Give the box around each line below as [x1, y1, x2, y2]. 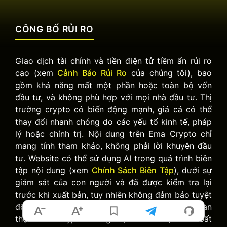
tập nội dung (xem [15, 165, 92, 176]
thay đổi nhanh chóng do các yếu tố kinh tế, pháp [15, 117, 212, 127]
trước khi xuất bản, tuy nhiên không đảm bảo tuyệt [15, 190, 212, 200]
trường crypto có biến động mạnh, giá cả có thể [15, 104, 212, 115]
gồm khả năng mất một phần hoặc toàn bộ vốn [15, 80, 212, 91]
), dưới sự [173, 165, 212, 176]
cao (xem [15, 68, 58, 79]
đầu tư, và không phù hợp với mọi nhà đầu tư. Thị [15, 92, 212, 103]
